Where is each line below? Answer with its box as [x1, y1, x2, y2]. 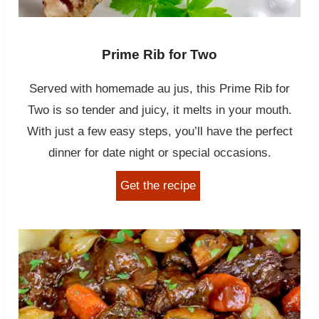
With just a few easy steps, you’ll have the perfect [26, 124, 293, 138]
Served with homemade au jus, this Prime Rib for [29, 81, 290, 95]
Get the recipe [120, 178, 196, 192]
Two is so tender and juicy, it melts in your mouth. [27, 103, 292, 117]
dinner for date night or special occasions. [48, 145, 271, 159]
